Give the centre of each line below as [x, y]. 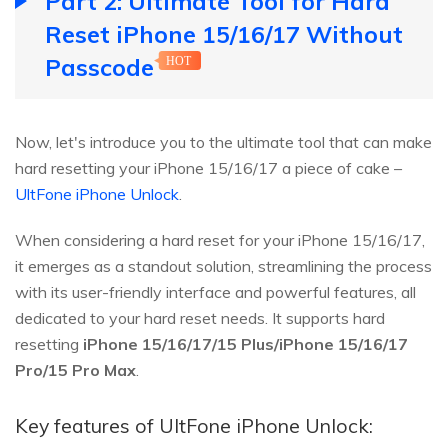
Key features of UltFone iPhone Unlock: [194, 426]
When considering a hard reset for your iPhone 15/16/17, [220, 240]
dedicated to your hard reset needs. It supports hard [200, 318]
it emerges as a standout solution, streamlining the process [223, 266]
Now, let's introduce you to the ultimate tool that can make [223, 142]
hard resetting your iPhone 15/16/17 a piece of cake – [208, 168]
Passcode [99, 67]
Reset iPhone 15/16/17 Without [224, 34]
